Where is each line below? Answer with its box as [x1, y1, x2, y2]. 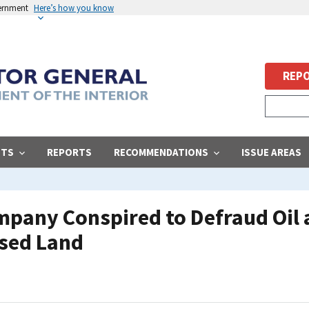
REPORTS [47, 145, 92, 159]
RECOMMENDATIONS [114, 145, 208, 159]
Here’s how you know [34, 2, 114, 13]
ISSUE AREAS [241, 145, 301, 159]
